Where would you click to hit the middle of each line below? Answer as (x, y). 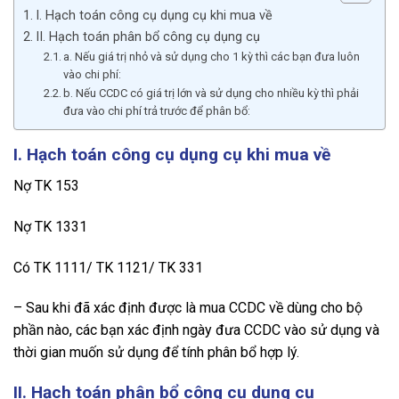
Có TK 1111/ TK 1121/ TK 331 (108, 267)
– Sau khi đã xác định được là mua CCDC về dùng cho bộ (188, 308)
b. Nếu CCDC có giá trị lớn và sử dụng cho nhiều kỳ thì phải (212, 94)
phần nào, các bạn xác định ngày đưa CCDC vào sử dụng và (196, 330)
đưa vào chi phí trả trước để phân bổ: (157, 111)
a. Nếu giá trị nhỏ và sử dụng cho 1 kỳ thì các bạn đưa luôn (212, 57)
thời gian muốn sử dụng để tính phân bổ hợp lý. (156, 353)
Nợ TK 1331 (50, 226)
